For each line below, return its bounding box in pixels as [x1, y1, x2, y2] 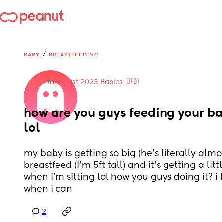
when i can [24, 185, 72, 194]
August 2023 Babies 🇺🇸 [54, 79, 139, 86]
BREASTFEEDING [49, 52, 99, 57]
